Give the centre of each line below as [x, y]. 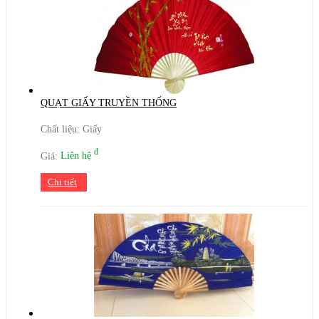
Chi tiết [62, 182]
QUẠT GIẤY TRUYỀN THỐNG [109, 103]
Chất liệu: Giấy [71, 129]
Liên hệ [77, 156]
